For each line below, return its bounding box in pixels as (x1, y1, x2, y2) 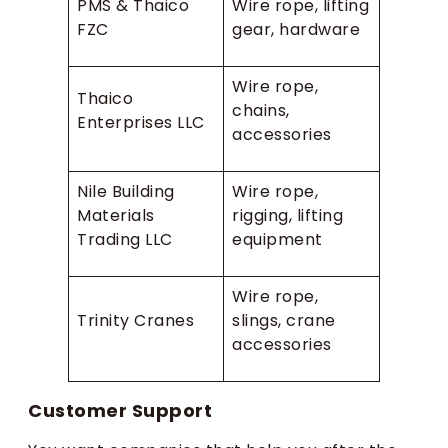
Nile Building (77, 179, 175, 203)
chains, (232, 98, 290, 122)
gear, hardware (232, 17, 360, 41)
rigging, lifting (232, 203, 343, 227)
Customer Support (28, 397, 212, 423)
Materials (77, 203, 155, 227)
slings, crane (232, 308, 336, 332)
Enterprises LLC (77, 110, 205, 134)
